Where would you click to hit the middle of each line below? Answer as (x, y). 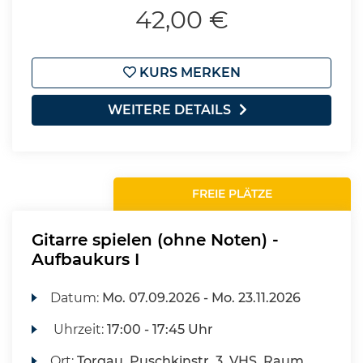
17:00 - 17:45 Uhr (160, 329)
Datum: (77, 298)
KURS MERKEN (188, 73)
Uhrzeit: (79, 329)
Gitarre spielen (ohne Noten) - (155, 240)
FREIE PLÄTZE (233, 194)
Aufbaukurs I (85, 259)
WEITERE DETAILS (169, 110)
